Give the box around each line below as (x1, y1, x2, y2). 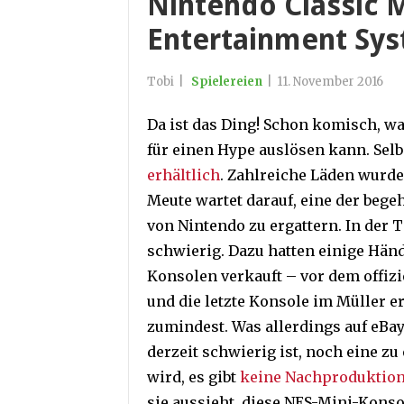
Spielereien (191, 74, 262, 89)
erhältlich (147, 166, 220, 184)
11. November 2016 (277, 74, 383, 89)
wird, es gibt (147, 368, 240, 386)
